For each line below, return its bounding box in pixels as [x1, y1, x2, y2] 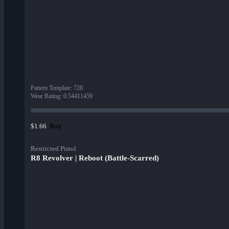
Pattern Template [31, 84, 71, 92]
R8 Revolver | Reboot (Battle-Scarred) [31, 154, 159, 163]
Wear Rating [31, 93, 60, 100]
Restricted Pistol [31, 145, 76, 153]
